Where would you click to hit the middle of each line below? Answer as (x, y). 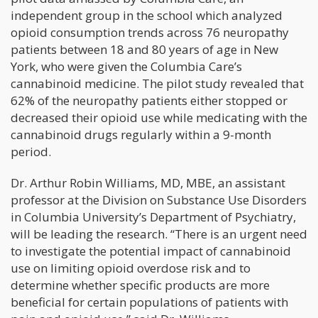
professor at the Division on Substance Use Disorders (159, 199)
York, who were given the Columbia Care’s (126, 66)
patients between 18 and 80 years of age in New (144, 49)
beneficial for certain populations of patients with (149, 302)
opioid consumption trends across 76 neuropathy (150, 32)
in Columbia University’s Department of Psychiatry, (153, 216)
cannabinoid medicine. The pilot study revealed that (157, 83)
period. (31, 151)
